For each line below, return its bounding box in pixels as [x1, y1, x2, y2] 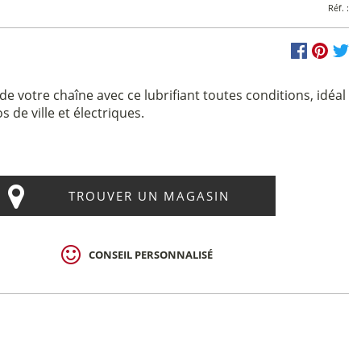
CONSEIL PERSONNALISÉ [89, 247, 214, 262]
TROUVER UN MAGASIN [68, 188, 230, 204]
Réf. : [328, 2, 349, 14]
